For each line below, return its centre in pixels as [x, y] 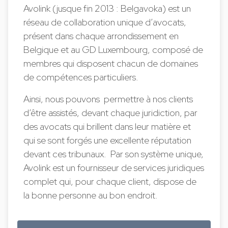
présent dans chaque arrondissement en [101, 36]
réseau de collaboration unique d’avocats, [105, 22]
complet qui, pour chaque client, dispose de [110, 181]
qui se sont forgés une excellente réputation [108, 140]
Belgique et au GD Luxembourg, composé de [113, 50]
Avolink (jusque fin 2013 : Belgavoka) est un [107, 8]
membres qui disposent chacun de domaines [111, 63]
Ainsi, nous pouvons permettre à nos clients [108, 99]
